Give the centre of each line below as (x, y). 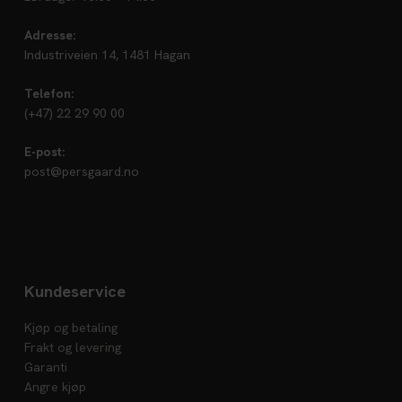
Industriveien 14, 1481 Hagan (107, 54)
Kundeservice (74, 291)
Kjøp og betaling (70, 327)
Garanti (45, 367)
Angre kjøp (55, 386)
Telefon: (48, 93)
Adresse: (49, 35)
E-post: (44, 151)
